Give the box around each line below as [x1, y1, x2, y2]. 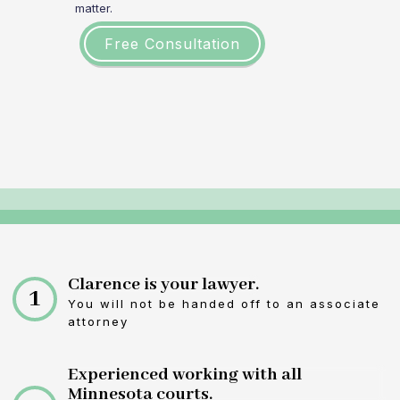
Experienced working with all [68, 363, 302, 386]
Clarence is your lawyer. [68, 273, 259, 296]
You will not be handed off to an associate [68, 296, 380, 311]
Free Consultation [104, 35, 240, 53]
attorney [68, 314, 129, 329]
